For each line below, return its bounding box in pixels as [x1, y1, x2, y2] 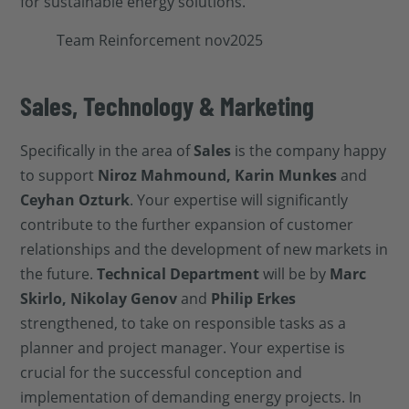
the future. [20, 264, 98, 284]
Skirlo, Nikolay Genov [20, 288, 182, 309]
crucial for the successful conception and [20, 362, 303, 383]
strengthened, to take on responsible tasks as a [20, 313, 347, 333]
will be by [259, 264, 330, 284]
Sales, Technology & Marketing [20, 89, 315, 121]
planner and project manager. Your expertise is [20, 338, 346, 358]
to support [20, 165, 99, 185]
